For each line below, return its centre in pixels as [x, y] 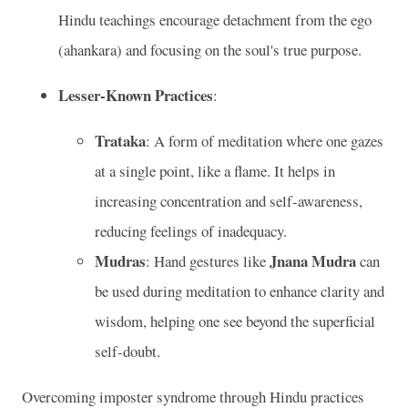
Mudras [120, 260]
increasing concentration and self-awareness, [229, 200]
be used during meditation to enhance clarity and [240, 291]
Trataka [120, 140]
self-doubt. [127, 351]
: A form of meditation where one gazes [265, 140]
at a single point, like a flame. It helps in [215, 170]
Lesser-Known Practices [136, 96]
